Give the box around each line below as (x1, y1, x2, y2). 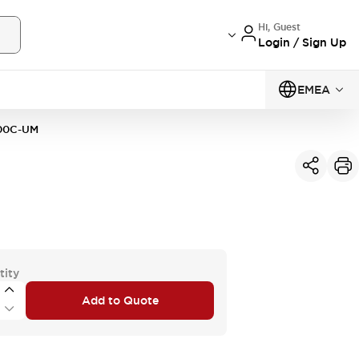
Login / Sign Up (258, 34, 346, 50)
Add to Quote (81, 292, 159, 308)
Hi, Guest (258, 20, 301, 34)
